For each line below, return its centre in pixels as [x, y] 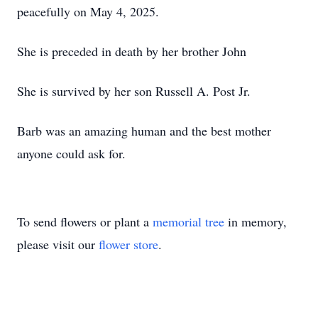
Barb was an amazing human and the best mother [144, 131]
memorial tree [188, 221]
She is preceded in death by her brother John [132, 51]
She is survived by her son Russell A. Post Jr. [134, 91]
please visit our [58, 244]
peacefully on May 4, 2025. [88, 11]
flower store [128, 244]
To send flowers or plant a [85, 221]
